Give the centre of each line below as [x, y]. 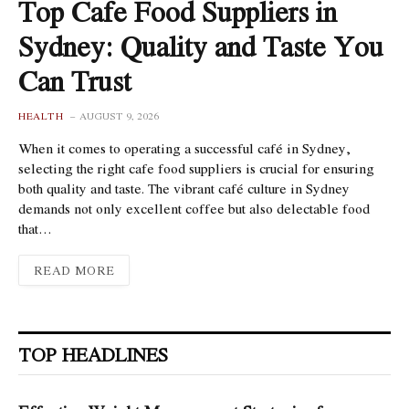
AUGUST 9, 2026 [119, 116]
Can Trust [75, 81]
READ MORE [74, 270]
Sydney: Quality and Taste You [201, 46]
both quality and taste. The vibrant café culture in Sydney [184, 188]
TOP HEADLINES [93, 354]
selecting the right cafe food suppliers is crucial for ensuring [196, 168]
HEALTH [41, 116]
